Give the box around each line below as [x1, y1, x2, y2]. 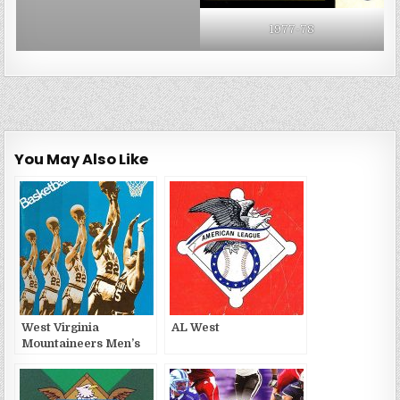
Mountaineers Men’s [21, 337, 141, 351]
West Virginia [21, 321, 100, 335]
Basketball [21, 353, 85, 367]
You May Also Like [14, 149, 149, 171]
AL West [171, 321, 221, 335]
